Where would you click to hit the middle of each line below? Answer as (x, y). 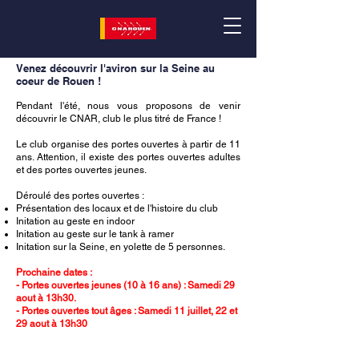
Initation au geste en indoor (75, 221)
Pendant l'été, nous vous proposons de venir (128, 106)
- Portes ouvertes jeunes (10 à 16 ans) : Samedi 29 (125, 285)
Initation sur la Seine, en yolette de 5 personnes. (122, 247)
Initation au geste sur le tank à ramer (95, 234)
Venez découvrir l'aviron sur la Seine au (115, 68)
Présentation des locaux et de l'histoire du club (117, 208)
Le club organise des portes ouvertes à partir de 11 (128, 144)
